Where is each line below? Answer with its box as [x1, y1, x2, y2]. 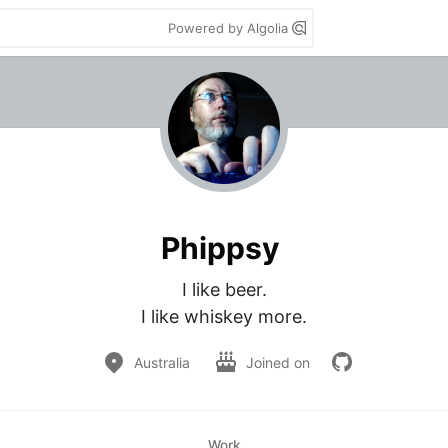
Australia [134, 353, 190, 371]
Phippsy [160, 229, 280, 266]
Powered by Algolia [168, 20, 292, 36]
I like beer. [181, 279, 267, 300]
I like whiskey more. [141, 306, 307, 327]
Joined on [246, 353, 314, 371]
